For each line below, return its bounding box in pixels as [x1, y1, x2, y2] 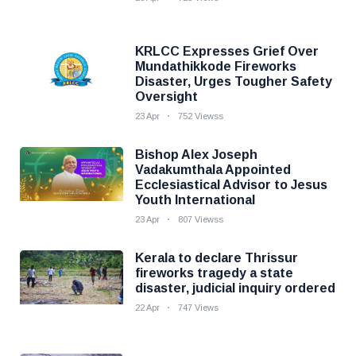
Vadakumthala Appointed [135, 163, 291, 176]
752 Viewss [178, 111, 223, 121]
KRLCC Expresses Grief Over [135, 44, 319, 58]
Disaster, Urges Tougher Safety [135, 75, 332, 88]
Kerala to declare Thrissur [135, 251, 298, 265]
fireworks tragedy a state [135, 266, 293, 280]
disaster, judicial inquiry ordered [135, 281, 335, 295]
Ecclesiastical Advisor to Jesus [135, 178, 327, 192]
